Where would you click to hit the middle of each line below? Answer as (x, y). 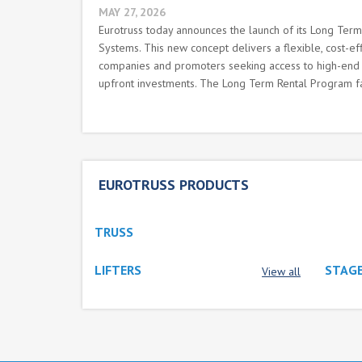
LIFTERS (118, 270)
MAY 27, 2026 (132, 12)
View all (281, 271)
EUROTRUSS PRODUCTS (174, 185)
